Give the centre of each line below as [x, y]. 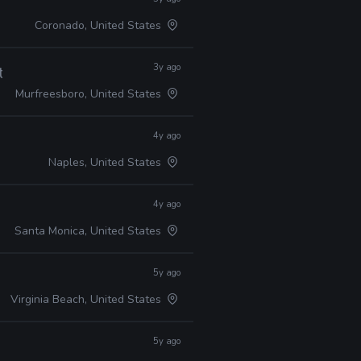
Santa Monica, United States [90, 231]
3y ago [167, 67]
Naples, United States [107, 162]
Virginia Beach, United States [88, 299]
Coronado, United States [100, 25]
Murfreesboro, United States [90, 94]
